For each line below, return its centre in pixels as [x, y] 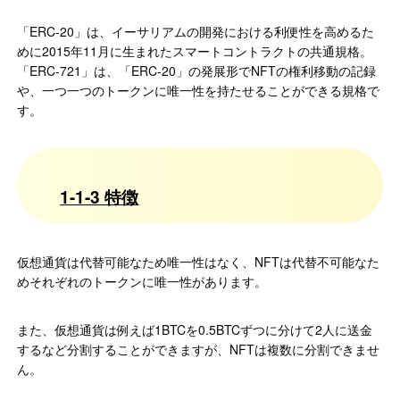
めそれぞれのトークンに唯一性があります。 [142, 282]
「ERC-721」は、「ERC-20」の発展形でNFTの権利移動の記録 [197, 71]
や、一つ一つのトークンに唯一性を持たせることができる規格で [199, 91]
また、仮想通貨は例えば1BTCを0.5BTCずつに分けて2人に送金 [195, 330]
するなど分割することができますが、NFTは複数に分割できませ [199, 350]
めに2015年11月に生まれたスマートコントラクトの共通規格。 [195, 51]
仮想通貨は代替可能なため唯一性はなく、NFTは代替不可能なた [199, 262]
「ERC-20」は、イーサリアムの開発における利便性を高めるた [196, 32]
